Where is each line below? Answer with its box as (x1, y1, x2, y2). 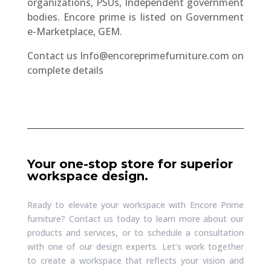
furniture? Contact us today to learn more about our (27, 212, 244, 224)
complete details (27, 63, 103, 77)
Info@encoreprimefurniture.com (79, 48, 229, 62)
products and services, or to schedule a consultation (27, 226, 244, 238)
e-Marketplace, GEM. (27, 24, 122, 38)
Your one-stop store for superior (27, 156, 233, 171)
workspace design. (27, 168, 148, 183)
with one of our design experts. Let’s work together (27, 240, 244, 252)
